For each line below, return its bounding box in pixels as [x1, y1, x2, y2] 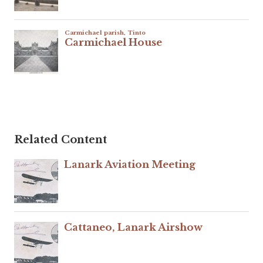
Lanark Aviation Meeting [64, 159, 195, 171]
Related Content [14, 133, 107, 147]
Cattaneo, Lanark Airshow [64, 221, 203, 234]
